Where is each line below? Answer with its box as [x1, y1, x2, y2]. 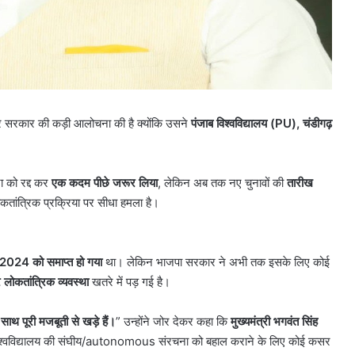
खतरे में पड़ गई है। [89, 273, 170, 289]
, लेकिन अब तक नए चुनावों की [158, 174, 287, 190]
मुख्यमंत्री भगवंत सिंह [231, 313, 318, 329]
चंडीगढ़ [303, 115, 332, 131]
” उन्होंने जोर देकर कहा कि [116, 313, 231, 329]
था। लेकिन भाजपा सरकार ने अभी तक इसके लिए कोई [102, 254, 330, 269]
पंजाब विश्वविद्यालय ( [191, 115, 275, 131]
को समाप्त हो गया [32, 254, 102, 269]
